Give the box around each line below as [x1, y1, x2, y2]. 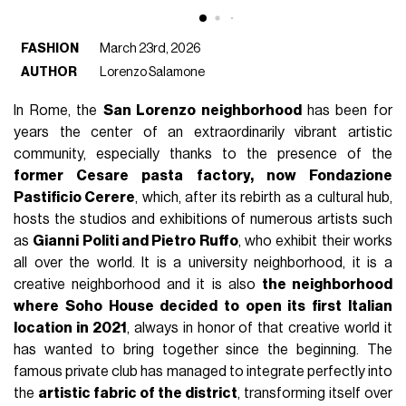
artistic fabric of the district [38, 385, 237, 401]
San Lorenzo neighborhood [102, 102, 302, 118]
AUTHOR [21, 64, 78, 79]
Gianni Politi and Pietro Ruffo [33, 233, 238, 248]
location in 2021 [14, 320, 127, 335]
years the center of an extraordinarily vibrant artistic [14, 124, 392, 140]
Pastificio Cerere [14, 189, 136, 205]
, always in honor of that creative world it [126, 320, 392, 335]
